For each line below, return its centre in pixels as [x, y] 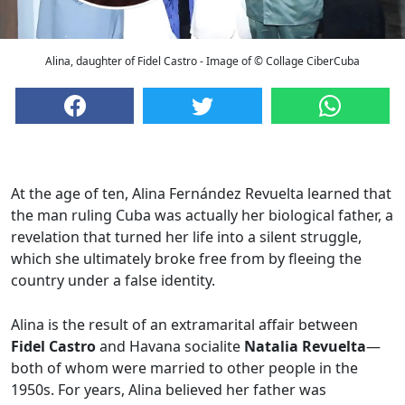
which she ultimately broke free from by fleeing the [186, 259]
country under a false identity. [113, 281]
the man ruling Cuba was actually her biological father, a [202, 216]
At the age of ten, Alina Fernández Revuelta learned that [201, 194]
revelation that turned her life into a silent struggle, [186, 237]
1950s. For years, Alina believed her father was [169, 390]
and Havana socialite [170, 347]
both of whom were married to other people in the [184, 368]
